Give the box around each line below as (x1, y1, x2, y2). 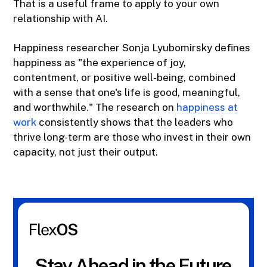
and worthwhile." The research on (13, 101, 177, 114)
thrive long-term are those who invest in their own (13, 131, 252, 144)
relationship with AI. (13, 13, 108, 25)
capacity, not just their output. (13, 146, 159, 159)
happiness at (176, 101, 238, 114)
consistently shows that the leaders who (36, 116, 234, 129)
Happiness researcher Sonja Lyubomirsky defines (13, 42, 251, 54)
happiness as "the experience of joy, (13, 57, 187, 69)
